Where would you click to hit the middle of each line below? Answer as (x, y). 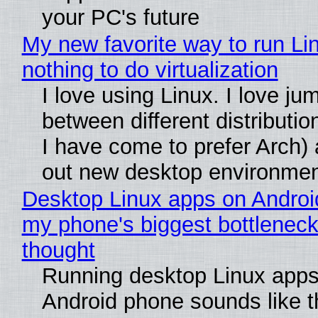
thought (58, 251)
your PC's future (120, 18)
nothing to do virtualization (150, 70)
